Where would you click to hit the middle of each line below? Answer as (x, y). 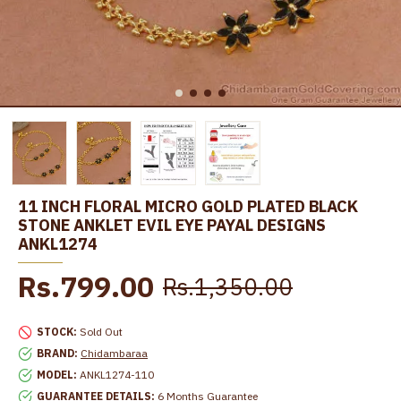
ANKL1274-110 (117, 375)
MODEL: (57, 375)
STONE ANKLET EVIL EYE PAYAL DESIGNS (172, 226)
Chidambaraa (114, 354)
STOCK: (57, 332)
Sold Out (101, 332)
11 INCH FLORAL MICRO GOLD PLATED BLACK (188, 207)
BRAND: (57, 354)
